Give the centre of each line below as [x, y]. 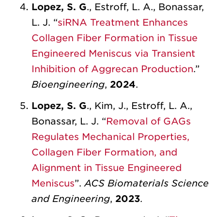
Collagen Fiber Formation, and [104, 152]
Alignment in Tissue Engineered [107, 168]
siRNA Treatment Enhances [123, 22]
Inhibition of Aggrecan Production [112, 69]
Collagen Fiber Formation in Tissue [115, 38]
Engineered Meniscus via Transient [113, 53]
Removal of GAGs [148, 121]
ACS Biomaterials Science [147, 183]
